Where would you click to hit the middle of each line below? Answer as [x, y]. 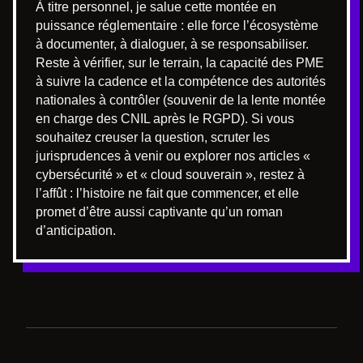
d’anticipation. [76, 230]
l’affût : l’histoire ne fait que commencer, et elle [167, 193]
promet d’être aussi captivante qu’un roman [159, 211]
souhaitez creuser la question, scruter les [153, 137]
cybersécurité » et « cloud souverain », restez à [170, 174]
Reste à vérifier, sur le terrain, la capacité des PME [180, 62]
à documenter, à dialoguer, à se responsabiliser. [172, 44]
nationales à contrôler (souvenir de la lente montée [181, 100]
